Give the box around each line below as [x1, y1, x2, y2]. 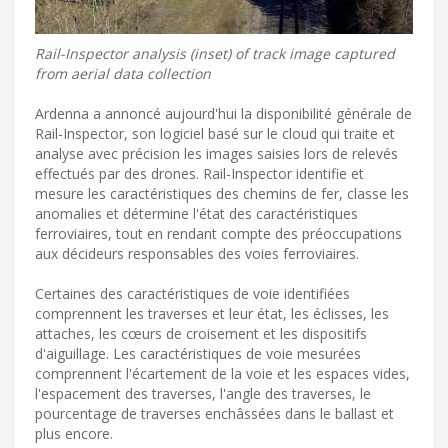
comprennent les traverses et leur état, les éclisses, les [35, 303, 389, 323]
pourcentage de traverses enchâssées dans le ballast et [35, 403, 394, 423]
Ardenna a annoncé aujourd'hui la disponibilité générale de [35, 103, 412, 123]
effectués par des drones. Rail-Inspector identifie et [35, 163, 364, 183]
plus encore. [35, 423, 113, 443]
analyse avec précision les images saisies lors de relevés [35, 143, 398, 163]
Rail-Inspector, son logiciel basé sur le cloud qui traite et [35, 123, 395, 143]
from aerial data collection [35, 63, 211, 83]
